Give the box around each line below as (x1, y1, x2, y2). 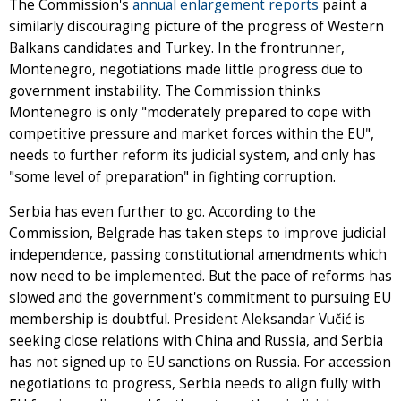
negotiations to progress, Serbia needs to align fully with (9, 374, 380, 394)
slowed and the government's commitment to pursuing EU (9, 288, 391, 308)
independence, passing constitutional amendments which (9, 245, 387, 265)
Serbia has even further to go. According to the (9, 202, 316, 222)
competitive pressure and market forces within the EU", (9, 124, 374, 144)
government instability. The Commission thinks (9, 81, 320, 101)
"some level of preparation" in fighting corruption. (9, 167, 336, 187)
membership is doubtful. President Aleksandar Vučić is (9, 310, 365, 329)
